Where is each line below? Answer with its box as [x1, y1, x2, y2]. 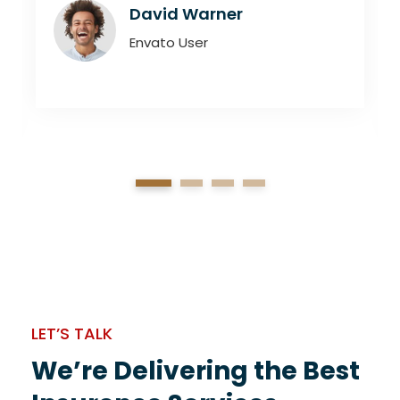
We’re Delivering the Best [31, 354, 360, 389]
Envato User [129, 33, 208, 53]
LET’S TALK [31, 322, 112, 346]
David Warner [129, 3, 243, 26]
